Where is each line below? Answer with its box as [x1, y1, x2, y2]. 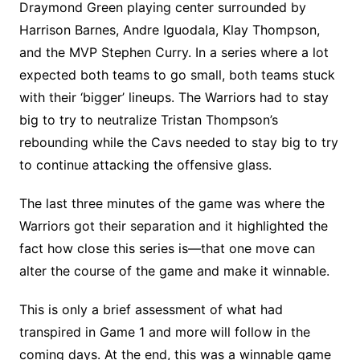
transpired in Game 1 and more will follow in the [18, 324, 310, 340]
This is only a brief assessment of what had [18, 301, 283, 317]
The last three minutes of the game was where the [18, 195, 325, 211]
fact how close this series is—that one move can [18, 240, 315, 256]
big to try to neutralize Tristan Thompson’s [18, 112, 278, 128]
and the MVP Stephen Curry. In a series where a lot [18, 44, 329, 60]
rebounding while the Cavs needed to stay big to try [18, 134, 338, 150]
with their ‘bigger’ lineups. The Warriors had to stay [18, 89, 329, 105]
